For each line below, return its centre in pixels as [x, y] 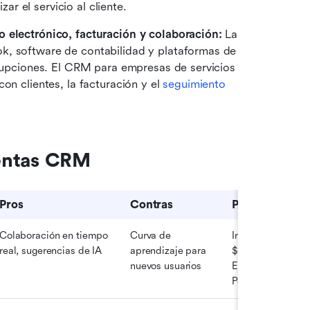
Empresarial [259, 266]
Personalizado [263, 282]
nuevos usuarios [166, 266]
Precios [252, 205]
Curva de [151, 236]
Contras [152, 205]
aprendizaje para [168, 251]
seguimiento [194, 84]
